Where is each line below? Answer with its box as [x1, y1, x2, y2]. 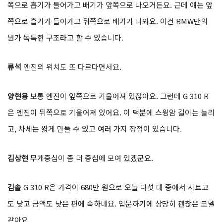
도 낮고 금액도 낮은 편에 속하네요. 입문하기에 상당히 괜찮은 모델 [7, 198, 215, 209]
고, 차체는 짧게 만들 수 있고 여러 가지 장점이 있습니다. [7, 123, 182, 134]
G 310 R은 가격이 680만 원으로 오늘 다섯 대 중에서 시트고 [23, 182, 209, 193]
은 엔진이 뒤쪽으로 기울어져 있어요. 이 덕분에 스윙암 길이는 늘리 [7, 107, 215, 118]
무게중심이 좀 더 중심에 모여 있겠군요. [30, 153, 153, 164]
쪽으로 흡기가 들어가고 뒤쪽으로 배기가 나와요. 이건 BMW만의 [7, 16, 208, 27]
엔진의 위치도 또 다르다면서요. [23, 61, 121, 72]
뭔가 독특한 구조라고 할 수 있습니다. [7, 32, 123, 43]
